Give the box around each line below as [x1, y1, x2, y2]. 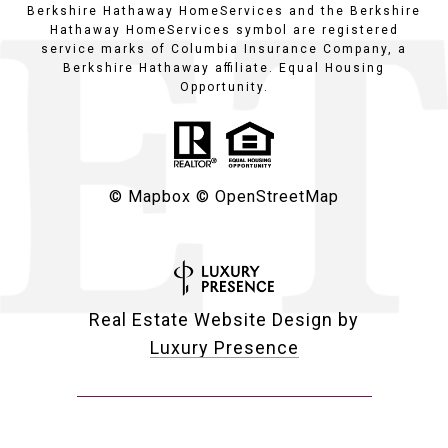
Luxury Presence [149, 337, 299, 359]
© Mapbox [109, 187, 191, 207]
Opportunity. [179, 80, 269, 95]
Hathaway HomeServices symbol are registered [49, 23, 399, 38]
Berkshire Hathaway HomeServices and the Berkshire [27, 4, 421, 19]
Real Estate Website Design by [89, 309, 359, 331]
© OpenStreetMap [196, 187, 339, 207]
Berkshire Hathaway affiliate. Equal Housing [63, 61, 385, 76]
